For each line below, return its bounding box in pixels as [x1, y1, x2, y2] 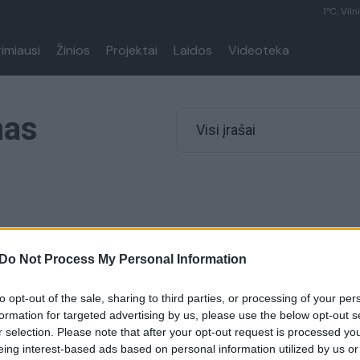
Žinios [56, 42, 90, 59]
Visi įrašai [195, 121, 256, 138]
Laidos [174, 42, 212, 59]
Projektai [106, 42, 157, 59]
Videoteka [228, 42, 289, 59]
